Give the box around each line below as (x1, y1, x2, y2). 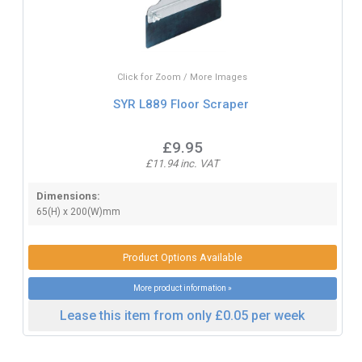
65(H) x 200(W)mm (36, 205, 120, 217)
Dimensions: (36, 189, 100, 202)
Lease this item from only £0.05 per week (60, 307, 305, 323)
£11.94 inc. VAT (145, 157, 220, 170)
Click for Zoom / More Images (117, 71, 248, 82)
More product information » (133, 283, 232, 293)
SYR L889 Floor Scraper (112, 97, 249, 112)
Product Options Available (122, 250, 242, 263)
